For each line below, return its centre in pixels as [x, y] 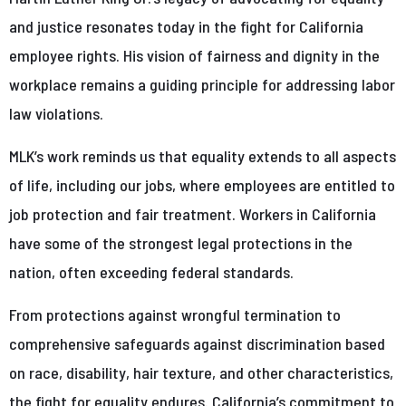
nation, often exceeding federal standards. [151, 271]
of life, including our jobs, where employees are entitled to [202, 184]
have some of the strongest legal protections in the [181, 242]
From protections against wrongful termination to [175, 314]
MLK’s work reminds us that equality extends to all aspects [203, 155]
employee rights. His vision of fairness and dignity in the [194, 55]
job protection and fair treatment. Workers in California [193, 213]
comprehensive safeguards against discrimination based [197, 343]
